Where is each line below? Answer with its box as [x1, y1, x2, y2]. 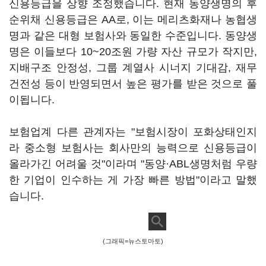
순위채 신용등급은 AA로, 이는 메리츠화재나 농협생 [9, 14, 257, 26]
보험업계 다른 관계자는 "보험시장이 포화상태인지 [9, 126, 257, 138]
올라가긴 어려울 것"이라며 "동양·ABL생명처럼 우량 [9, 158, 257, 170]
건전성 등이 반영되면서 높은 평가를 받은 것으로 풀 [9, 78, 257, 90]
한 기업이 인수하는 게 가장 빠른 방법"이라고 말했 [9, 174, 257, 186]
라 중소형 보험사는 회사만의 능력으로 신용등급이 [9, 142, 257, 154]
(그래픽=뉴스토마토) [103, 237, 163, 245]
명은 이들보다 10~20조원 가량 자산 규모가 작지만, [9, 46, 257, 58]
